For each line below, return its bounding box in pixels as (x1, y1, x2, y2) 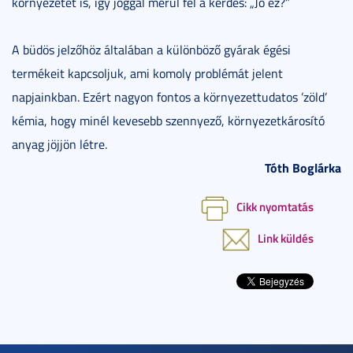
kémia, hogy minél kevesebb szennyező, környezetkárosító (12, 111, 325, 129)
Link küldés (258, 229, 314, 247)
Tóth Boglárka (265, 158, 341, 176)
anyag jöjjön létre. (12, 135, 107, 153)
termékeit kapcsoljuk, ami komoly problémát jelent (12, 64, 283, 82)
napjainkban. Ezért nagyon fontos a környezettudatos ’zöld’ (12, 87, 327, 106)
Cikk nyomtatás (236, 197, 314, 215)
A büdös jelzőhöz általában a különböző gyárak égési (12, 40, 291, 58)
